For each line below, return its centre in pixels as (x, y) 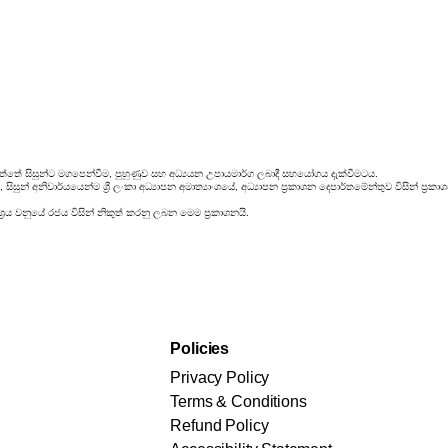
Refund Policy (219, 425)
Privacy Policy (220, 377)
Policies (200, 348)
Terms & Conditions (238, 401)
